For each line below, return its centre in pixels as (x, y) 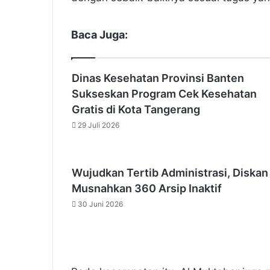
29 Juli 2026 (98, 125)
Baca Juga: (99, 35)
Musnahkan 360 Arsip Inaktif (146, 188)
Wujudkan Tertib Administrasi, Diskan (170, 173)
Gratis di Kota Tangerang (136, 109)
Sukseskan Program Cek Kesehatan (164, 94)
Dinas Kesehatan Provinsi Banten (158, 78)
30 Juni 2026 (100, 204)
